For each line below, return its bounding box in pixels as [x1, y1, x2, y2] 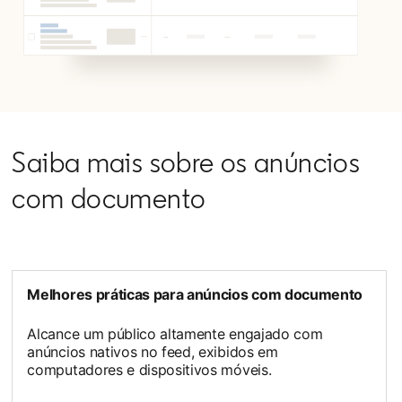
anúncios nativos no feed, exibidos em [27, 342, 278, 361]
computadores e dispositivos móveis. [27, 360, 272, 379]
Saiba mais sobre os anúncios [12, 144, 361, 179]
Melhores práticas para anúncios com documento [27, 284, 363, 303]
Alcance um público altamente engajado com [27, 324, 323, 343]
